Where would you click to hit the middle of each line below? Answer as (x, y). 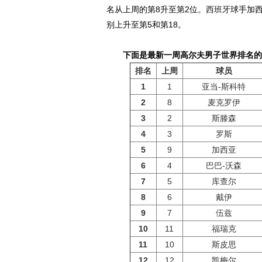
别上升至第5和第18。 (146, 25)
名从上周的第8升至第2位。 (156, 9)
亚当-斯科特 (224, 87)
